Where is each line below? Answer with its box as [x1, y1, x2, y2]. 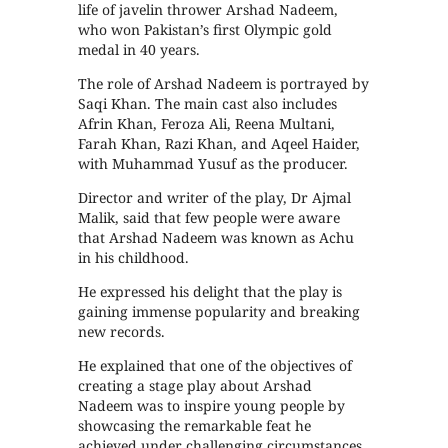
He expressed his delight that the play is [78, 281, 343, 301]
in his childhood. [78, 247, 190, 267]
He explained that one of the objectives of [78, 355, 353, 375]
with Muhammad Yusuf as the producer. [78, 153, 349, 173]
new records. [78, 321, 166, 341]
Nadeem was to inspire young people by [78, 395, 346, 415]
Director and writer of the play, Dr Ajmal [78, 187, 352, 207]
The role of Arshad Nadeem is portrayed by [78, 73, 370, 93]
